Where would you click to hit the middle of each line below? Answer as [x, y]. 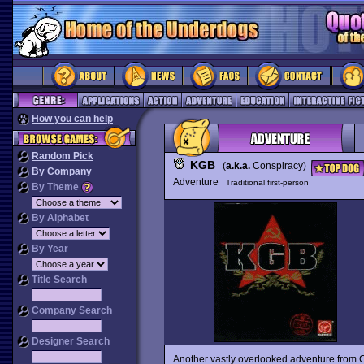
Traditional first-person [267, 182]
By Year [49, 249]
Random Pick [63, 156]
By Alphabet [59, 218]
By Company [62, 171]
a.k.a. [238, 166]
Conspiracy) [280, 166]
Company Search [71, 310]
